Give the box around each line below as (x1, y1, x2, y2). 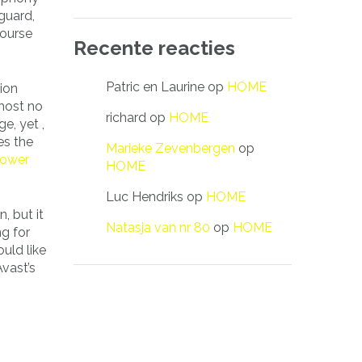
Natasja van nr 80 (106, 219, 210, 235)
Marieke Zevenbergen (106, 140, 235, 156)
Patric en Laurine (106, 78, 204, 95)
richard (106, 109, 146, 125)
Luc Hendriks (106, 188, 183, 204)
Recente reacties (74, 36, 235, 60)
